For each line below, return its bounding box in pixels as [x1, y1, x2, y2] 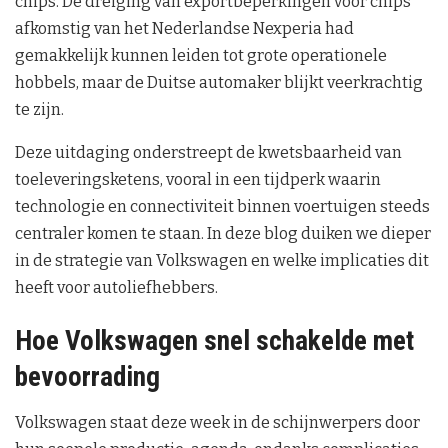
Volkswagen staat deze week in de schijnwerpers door [15, 413, 420, 433]
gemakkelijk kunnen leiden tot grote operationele [15, 45, 387, 65]
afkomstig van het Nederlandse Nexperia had [15, 18, 354, 38]
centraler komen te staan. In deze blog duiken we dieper [15, 223, 431, 243]
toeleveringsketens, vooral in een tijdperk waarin [15, 169, 381, 189]
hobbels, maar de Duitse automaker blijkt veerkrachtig [15, 72, 423, 92]
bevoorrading [15, 361, 160, 394]
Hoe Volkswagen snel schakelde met [15, 325, 414, 358]
